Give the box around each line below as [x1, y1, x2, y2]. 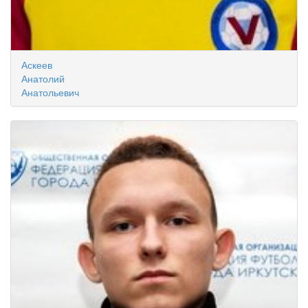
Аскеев [21, 58, 52, 71]
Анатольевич [21, 85, 79, 99]
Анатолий [21, 71, 65, 85]
